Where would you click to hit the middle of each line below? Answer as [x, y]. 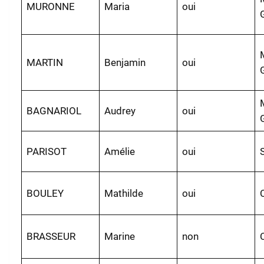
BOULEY [45, 193]
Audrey [120, 110]
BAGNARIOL [54, 110]
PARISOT [47, 151]
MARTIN [45, 62]
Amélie [120, 151]
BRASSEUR [51, 236]
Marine [120, 236]
